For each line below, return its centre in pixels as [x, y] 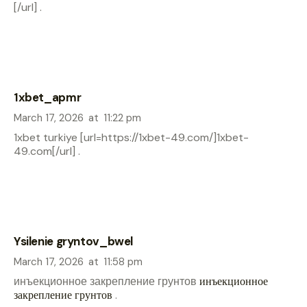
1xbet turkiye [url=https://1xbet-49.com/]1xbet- [131, 138]
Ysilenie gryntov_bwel [74, 241]
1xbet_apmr [48, 97]
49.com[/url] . [47, 151]
